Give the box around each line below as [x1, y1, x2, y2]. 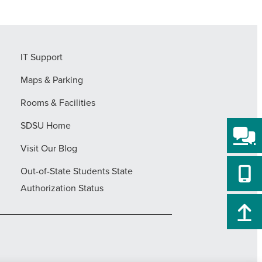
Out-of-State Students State [20, 164, 133, 178]
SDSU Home [20, 119, 71, 133]
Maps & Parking [20, 73, 83, 87]
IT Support [20, 50, 63, 64]
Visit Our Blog [20, 142, 77, 156]
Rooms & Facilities [20, 96, 95, 110]
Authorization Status [20, 181, 104, 195]
